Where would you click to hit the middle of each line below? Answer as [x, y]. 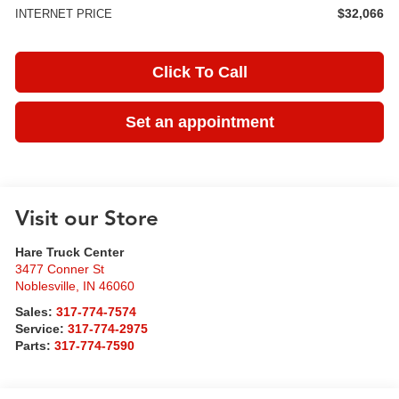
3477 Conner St [60, 270]
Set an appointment [199, 122]
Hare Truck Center [70, 253]
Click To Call [199, 73]
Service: [42, 330]
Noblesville [46, 287]
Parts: [35, 346]
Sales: [36, 313]
